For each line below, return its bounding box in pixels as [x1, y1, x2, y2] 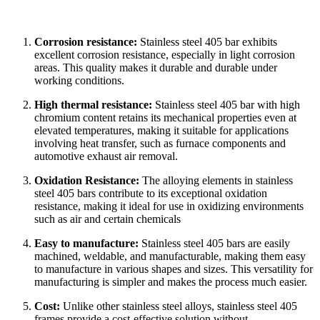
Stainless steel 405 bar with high [155, 98, 300, 111]
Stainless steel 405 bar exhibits [140, 35, 277, 48]
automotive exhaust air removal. [34, 149, 178, 162]
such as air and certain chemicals [34, 212, 181, 225]
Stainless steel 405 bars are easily [141, 236, 290, 249]
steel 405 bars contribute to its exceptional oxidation [34, 186, 267, 199]
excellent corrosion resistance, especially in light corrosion [34, 48, 295, 61]
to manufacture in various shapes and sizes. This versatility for [34, 262, 313, 275]
